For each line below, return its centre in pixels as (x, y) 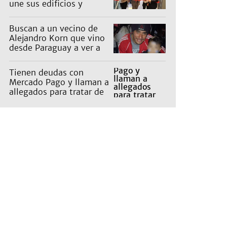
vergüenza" (32, 111)
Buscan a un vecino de (53, 29)
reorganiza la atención (53, 13)
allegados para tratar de (56, 92)
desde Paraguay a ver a (55, 48)
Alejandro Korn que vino (57, 38)
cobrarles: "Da (37, 102)
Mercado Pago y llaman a (59, 82)
